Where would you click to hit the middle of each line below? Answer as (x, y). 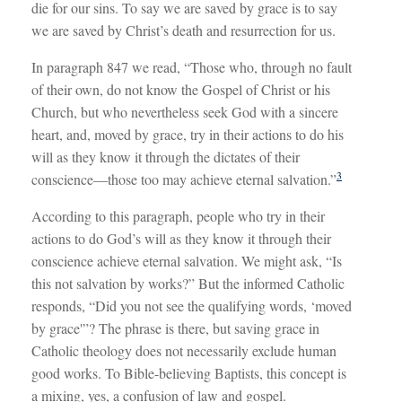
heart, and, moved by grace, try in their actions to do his (188, 134)
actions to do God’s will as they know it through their (181, 238)
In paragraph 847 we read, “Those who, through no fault (192, 66)
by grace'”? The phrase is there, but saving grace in (175, 328)
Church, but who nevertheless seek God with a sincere (185, 111)
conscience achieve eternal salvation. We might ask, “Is (187, 260)
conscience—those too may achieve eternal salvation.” (184, 179)
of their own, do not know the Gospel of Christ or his (181, 89)
